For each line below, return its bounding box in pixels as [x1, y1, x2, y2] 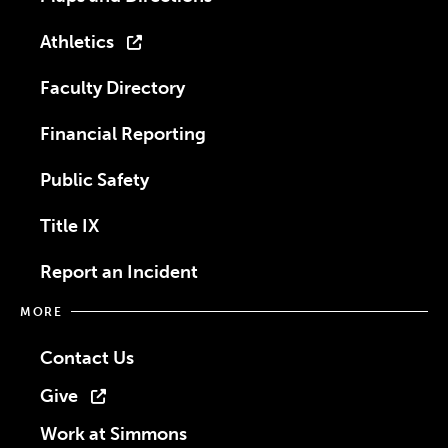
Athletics [40, 30, 114, 53]
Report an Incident [40, 260, 198, 283]
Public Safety [40, 168, 149, 191]
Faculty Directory [40, 76, 185, 99]
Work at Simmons [40, 422, 187, 445]
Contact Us [40, 346, 134, 369]
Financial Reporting [40, 122, 206, 145]
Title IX [40, 214, 99, 237]
